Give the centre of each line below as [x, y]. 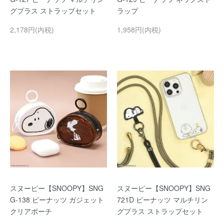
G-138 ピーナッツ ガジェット [57, 199]
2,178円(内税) [32, 29]
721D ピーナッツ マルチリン [162, 199]
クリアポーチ [31, 211]
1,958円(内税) [139, 29]
